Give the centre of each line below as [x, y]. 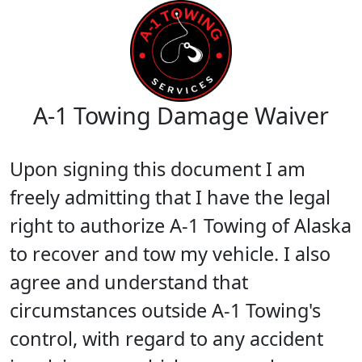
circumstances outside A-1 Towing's [165, 310]
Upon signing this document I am [158, 169]
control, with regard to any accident [166, 339]
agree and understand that [129, 282]
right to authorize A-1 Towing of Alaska [181, 225]
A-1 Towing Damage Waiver [181, 115]
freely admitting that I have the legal [170, 197]
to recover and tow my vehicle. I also [170, 254]
